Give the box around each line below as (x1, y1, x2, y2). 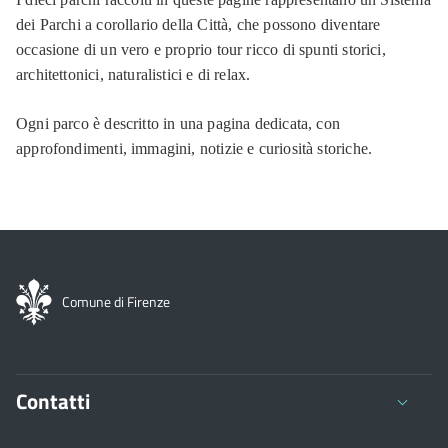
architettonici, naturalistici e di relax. (16, 66, 251, 83)
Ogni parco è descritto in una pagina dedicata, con (16, 115, 340, 132)
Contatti (16, 385, 90, 417)
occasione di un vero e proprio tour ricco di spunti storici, (16, 41, 386, 58)
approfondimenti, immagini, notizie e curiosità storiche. (16, 140, 373, 157)
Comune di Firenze (62, 291, 170, 312)
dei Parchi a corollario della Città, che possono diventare (16, 16, 381, 33)
